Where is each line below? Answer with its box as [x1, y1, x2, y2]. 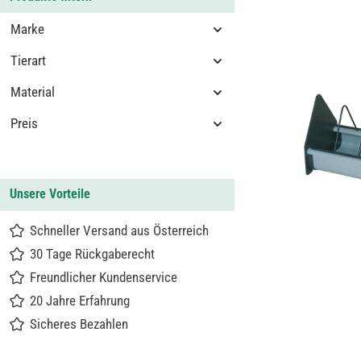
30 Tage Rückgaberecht [30, 246, 155, 262]
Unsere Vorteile [10, 186, 90, 201]
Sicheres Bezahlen [30, 316, 128, 332]
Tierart [10, 52, 46, 68]
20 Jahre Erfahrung [30, 293, 130, 309]
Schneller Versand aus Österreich [30, 222, 209, 239]
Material [10, 84, 55, 100]
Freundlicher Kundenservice [30, 269, 177, 285]
